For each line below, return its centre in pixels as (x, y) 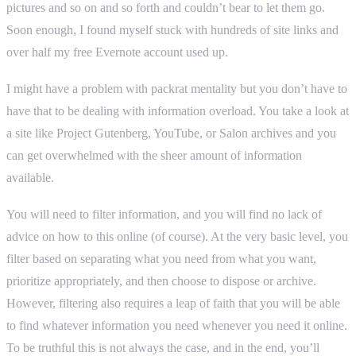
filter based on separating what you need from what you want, (161, 258)
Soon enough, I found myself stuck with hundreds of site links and (172, 29)
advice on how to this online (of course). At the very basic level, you (177, 236)
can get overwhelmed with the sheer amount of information (154, 155)
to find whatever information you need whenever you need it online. (177, 325)
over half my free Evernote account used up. (117, 52)
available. (30, 177)
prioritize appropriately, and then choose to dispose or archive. (161, 281)
